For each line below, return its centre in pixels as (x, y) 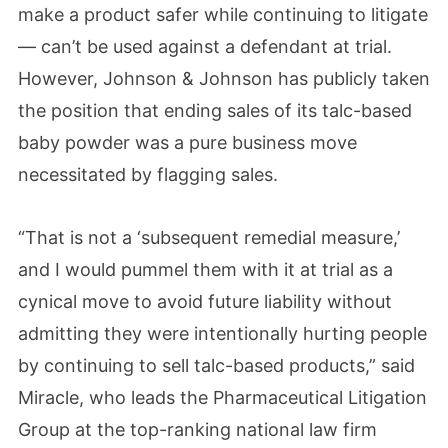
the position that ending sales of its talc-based (215, 110)
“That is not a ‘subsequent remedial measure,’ (209, 237)
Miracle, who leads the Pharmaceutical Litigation (222, 397)
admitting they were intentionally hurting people (222, 333)
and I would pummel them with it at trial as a (205, 269)
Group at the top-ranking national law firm (197, 429)
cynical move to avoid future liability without (205, 301)
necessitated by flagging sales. (148, 174)
